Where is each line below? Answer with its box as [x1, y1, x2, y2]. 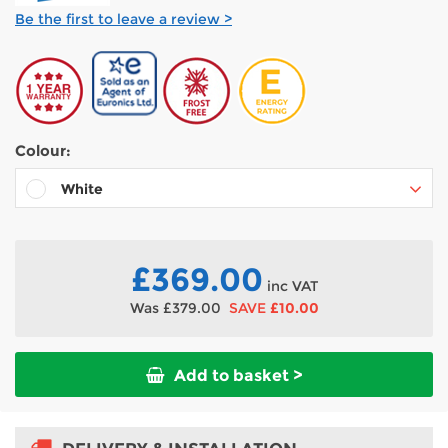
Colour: [15, 141, 71, 160]
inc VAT [262, 277, 318, 295]
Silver [61, 260, 101, 278]
